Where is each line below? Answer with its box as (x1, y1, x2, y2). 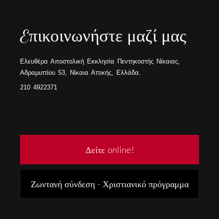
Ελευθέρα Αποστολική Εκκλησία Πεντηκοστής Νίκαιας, (20, 58, 180, 65)
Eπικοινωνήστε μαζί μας (20, 26, 187, 46)
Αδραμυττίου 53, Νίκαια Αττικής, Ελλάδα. (20, 69, 141, 76)
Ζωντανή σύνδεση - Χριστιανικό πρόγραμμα (30, 178, 189, 189)
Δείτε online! (85, 144, 134, 155)
